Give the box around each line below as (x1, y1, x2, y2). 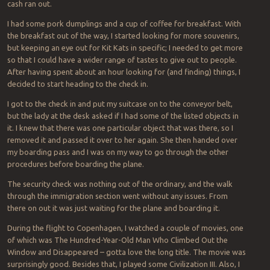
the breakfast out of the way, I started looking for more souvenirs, (7, 31, 239, 40)
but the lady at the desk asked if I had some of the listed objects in (7, 111, 239, 121)
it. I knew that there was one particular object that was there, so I (7, 124, 233, 133)
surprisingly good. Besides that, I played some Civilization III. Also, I (7, 260, 240, 269)
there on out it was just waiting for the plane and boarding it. (7, 204, 220, 213)
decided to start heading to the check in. (7, 80, 148, 89)
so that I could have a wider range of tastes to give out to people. (7, 55, 237, 64)
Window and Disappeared (7, 248, 100, 257)
